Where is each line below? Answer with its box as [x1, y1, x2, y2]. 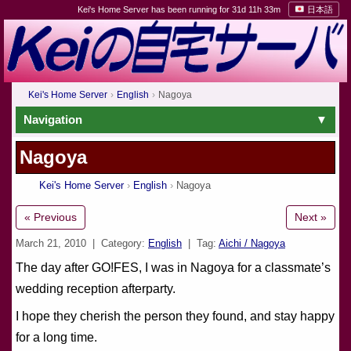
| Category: [89, 237, 148, 249]
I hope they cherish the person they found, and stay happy [16, 309, 335, 323]
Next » [295, 211, 327, 223]
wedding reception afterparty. [16, 282, 175, 295]
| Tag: [182, 237, 219, 249]
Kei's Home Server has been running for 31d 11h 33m [78, 5, 281, 14]
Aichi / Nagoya [219, 237, 285, 249]
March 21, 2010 [16, 237, 89, 249]
